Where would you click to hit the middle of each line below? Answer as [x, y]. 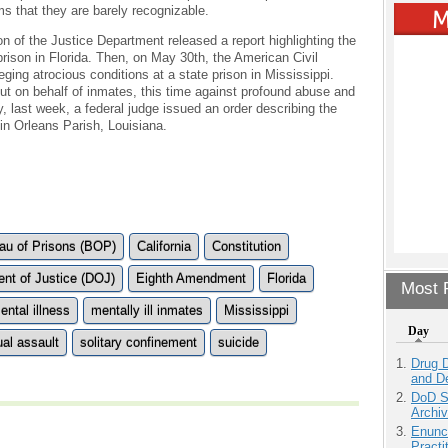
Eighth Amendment [191, 278]
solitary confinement [138, 342]
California [164, 246]
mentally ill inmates [147, 310]
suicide [238, 342]
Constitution [246, 246]
